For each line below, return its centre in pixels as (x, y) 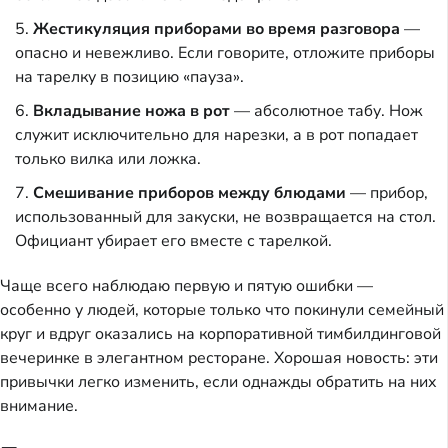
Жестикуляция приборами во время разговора (216, 29)
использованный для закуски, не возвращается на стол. (225, 217)
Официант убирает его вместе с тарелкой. (173, 241)
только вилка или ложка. (108, 159)
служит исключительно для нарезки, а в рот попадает (216, 135)
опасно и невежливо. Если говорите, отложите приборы (225, 53)
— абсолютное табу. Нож (326, 111)
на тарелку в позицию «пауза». (129, 77)
